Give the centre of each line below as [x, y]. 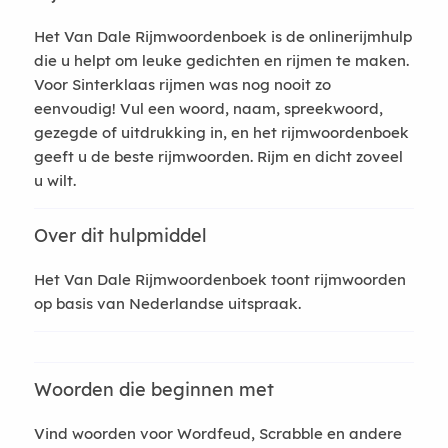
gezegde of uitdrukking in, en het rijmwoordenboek [221, 132]
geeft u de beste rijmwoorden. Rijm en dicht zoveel [218, 156]
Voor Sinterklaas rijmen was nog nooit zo [182, 84]
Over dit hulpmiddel [120, 235]
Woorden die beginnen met [153, 389]
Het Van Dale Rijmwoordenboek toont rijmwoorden [219, 279]
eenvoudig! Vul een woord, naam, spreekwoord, [208, 108]
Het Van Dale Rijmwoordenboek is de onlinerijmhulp [222, 36]
